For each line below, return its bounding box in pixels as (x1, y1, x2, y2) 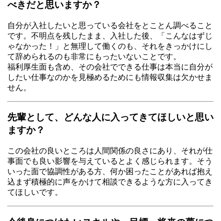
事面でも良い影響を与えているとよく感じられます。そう (7, 156, 213, 165)
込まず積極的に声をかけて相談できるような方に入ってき (7, 177, 213, 186)
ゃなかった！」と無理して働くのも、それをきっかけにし (7, 41, 213, 50)
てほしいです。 (7, 187, 63, 196)
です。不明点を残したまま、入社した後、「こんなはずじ (7, 31, 213, 40)
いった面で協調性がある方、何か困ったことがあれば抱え (7, 167, 213, 176)
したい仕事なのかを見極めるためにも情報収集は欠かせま (7, 73, 213, 81)
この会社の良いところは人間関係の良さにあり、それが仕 (7, 146, 213, 155)
